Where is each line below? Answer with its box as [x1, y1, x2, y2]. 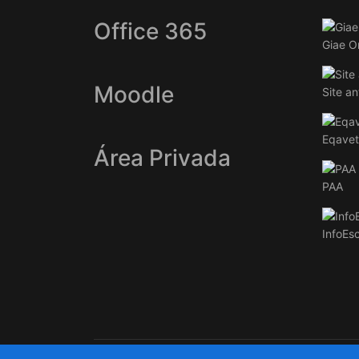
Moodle [94, 81, 174, 108]
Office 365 [94, 18, 207, 45]
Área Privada [94, 144, 231, 171]
